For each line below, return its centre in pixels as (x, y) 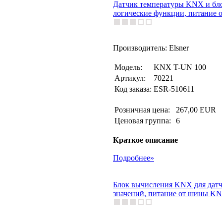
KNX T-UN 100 (180, 67)
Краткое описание (145, 140)
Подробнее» (134, 158)
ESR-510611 (174, 89)
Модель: (128, 67)
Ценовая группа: (144, 121)
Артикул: (130, 78)
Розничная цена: (144, 110)
